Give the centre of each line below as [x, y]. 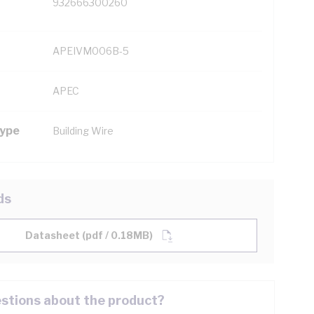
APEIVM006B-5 [91, 51]
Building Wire [83, 131]
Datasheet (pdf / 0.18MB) [89, 235]
